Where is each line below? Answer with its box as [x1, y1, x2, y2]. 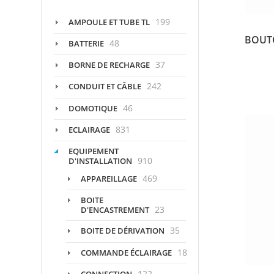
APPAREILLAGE [81, 173, 137, 185]
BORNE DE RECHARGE [68, 59, 150, 71]
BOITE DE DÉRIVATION [81, 225, 165, 237]
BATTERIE [68, 37, 104, 49]
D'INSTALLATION [68, 155, 132, 167]
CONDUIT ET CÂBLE [68, 81, 141, 92]
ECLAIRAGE [68, 124, 110, 135]
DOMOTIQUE [68, 102, 117, 114]
